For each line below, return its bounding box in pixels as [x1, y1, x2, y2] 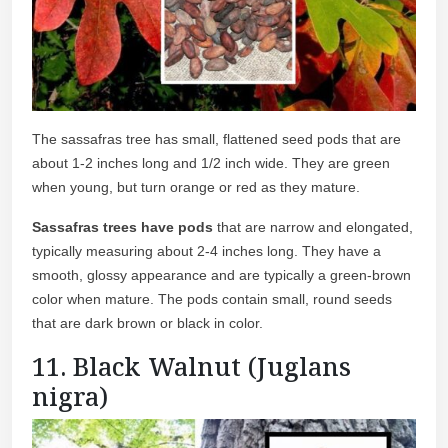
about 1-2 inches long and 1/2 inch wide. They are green [32, 154, 390, 171]
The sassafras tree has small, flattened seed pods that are [32, 130, 401, 147]
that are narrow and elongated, [213, 218, 413, 235]
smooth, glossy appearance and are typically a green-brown [32, 266, 411, 283]
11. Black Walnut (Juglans [32, 348, 351, 383]
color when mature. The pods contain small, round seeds [32, 290, 392, 307]
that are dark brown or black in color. [32, 314, 263, 331]
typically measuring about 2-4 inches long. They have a [32, 242, 381, 259]
